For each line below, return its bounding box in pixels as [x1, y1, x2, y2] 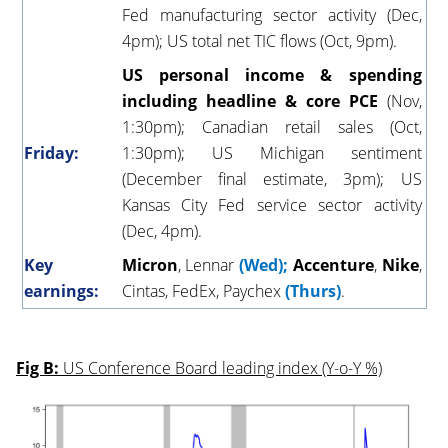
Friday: [23, 142, 79, 165]
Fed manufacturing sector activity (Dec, [121, 4, 422, 27]
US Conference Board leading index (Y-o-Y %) [63, 357, 382, 380]
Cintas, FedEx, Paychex [121, 280, 285, 303]
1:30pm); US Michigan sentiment [121, 142, 422, 165]
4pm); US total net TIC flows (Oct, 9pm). [121, 30, 397, 53]
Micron [121, 254, 178, 277]
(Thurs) [284, 280, 341, 303]
